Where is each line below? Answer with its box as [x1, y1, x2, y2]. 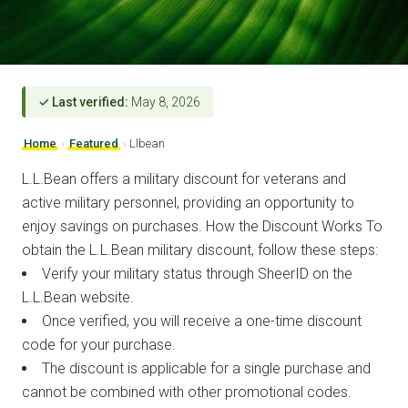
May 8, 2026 [128, 94, 200, 109]
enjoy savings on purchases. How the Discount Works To [22, 217, 382, 235]
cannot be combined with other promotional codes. [22, 382, 352, 401]
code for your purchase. [22, 335, 176, 353]
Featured [69, 136, 118, 150]
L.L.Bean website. [22, 288, 134, 306]
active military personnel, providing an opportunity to [22, 193, 354, 211]
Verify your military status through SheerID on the [42, 264, 352, 282]
